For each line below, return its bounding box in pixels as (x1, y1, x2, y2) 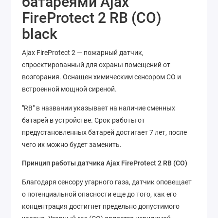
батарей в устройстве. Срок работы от (22, 116, 145, 124)
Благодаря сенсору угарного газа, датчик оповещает (22, 178, 192, 186)
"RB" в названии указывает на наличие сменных (22, 104, 175, 112)
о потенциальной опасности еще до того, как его (22, 190, 177, 198)
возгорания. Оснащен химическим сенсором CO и (22, 73, 181, 81)
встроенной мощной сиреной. (22, 85, 117, 93)
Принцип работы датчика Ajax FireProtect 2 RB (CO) (22, 159, 187, 167)
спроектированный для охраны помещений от (22, 61, 170, 69)
